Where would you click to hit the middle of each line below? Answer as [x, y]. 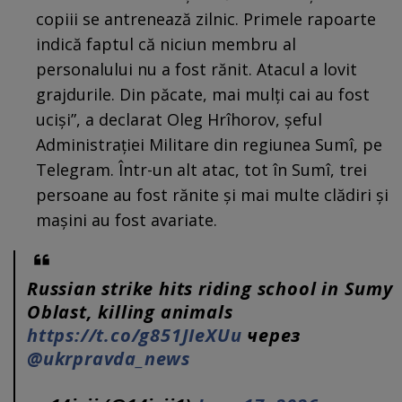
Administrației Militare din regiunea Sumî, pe [209, 144]
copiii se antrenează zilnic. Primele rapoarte [206, 18]
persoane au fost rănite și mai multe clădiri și [212, 194]
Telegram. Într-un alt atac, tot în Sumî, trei [201, 169]
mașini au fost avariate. [127, 219]
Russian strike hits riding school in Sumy [210, 288]
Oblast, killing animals [130, 311]
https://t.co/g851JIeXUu [135, 335]
